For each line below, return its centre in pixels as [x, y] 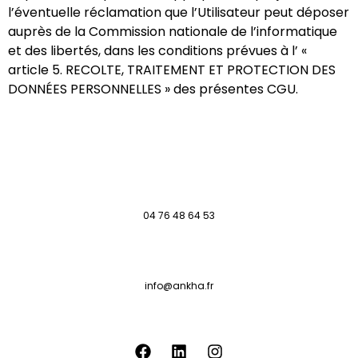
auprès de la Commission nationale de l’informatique [173, 32]
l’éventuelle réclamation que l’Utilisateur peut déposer [179, 13]
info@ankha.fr [179, 286]
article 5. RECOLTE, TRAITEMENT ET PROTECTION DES [172, 70]
